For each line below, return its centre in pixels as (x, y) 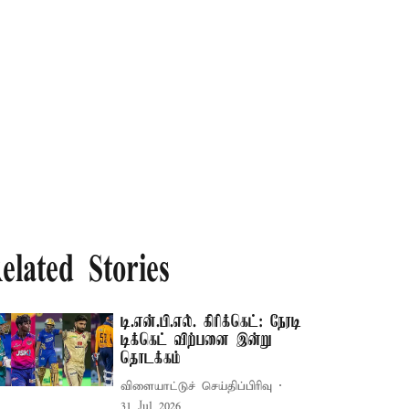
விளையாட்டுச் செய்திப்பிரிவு (197, 386)
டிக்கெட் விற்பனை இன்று (197, 341)
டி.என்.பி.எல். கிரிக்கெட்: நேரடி (211, 322)
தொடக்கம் (151, 359)
